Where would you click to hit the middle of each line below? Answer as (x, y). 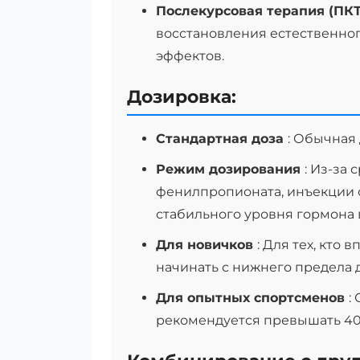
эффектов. (190, 56)
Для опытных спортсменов (252, 298)
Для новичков (207, 245)
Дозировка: (182, 97)
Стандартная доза (222, 139)
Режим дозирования (230, 169)
